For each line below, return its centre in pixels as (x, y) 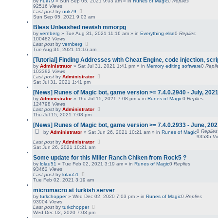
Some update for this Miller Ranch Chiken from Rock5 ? (110, 157)
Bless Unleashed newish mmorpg (80, 27)
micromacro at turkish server (74, 190)
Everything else (158, 33)
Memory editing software (174, 66)
